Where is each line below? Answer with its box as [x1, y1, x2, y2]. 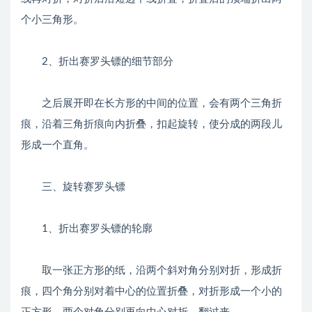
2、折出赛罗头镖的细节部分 [21, 56, 173, 67]
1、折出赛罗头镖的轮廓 [21, 224, 153, 234]
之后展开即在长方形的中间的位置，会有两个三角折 [21, 98, 282, 109]
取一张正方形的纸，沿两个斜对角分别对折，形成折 [21, 265, 282, 276]
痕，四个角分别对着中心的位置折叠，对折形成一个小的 [21, 286, 282, 297]
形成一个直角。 [21, 140, 94, 150]
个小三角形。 [21, 15, 84, 25]
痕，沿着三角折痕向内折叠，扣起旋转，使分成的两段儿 [21, 119, 282, 130]
